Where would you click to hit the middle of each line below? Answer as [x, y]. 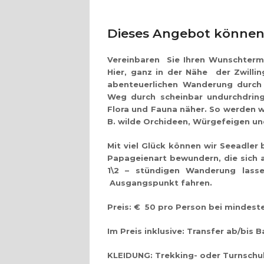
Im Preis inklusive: [146, 231]
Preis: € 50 [131, 207]
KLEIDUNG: [131, 255]
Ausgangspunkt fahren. [160, 183]
